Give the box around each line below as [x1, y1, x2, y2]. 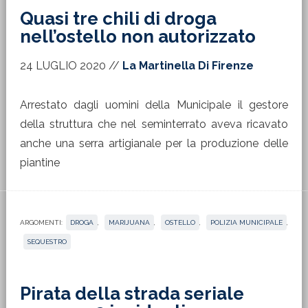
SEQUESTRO [27, 238, 67, 245]
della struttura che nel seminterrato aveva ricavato [19, 118, 289, 131]
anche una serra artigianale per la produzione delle [19, 137, 289, 150]
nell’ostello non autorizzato [19, 26, 256, 47]
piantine [19, 156, 60, 169]
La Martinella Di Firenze [122, 59, 254, 72]
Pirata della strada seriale [19, 283, 244, 304]
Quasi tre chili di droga [19, 8, 217, 29]
